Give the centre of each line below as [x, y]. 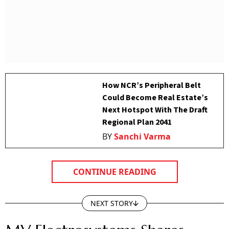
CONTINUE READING [114, 172]
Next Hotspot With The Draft [155, 110]
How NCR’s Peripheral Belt [152, 85]
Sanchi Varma [143, 136]
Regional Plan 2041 [137, 122]
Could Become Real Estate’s [155, 98]
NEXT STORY [112, 203]
